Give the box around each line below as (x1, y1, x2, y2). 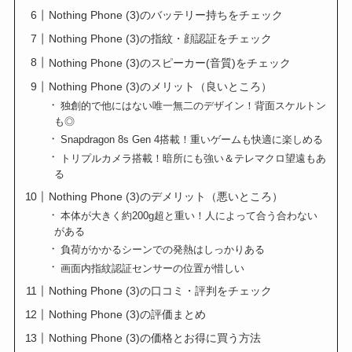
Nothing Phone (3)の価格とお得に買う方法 (49, 332, 262, 345)
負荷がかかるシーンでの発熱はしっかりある (60, 244, 265, 256)
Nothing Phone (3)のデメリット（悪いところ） (49, 189, 284, 203)
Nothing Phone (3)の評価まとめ (49, 308, 207, 321)
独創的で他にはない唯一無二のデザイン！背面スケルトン (60, 100, 326, 112)
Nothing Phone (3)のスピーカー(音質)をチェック (49, 56, 291, 69)
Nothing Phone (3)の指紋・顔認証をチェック (49, 32, 273, 46)
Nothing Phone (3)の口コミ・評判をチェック (49, 284, 273, 297)
